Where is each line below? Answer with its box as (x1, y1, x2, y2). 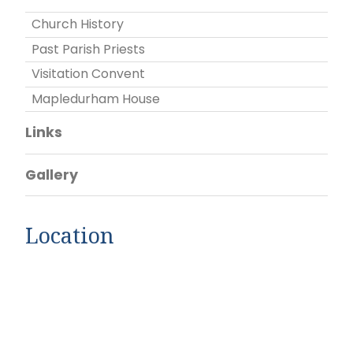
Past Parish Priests (32, 39, 145, 58)
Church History (32, 15, 124, 34)
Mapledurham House (32, 89, 160, 108)
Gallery (25, 165, 78, 184)
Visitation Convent (32, 65, 145, 84)
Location (25, 220, 114, 250)
